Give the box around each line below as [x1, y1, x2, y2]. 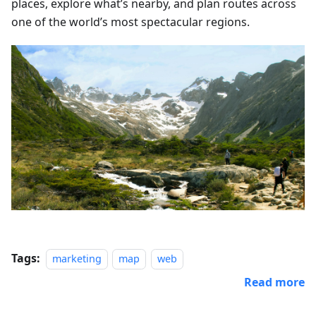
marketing [52, 251, 102, 265]
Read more [244, 274, 305, 290]
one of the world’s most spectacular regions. [11, 13, 250, 30]
